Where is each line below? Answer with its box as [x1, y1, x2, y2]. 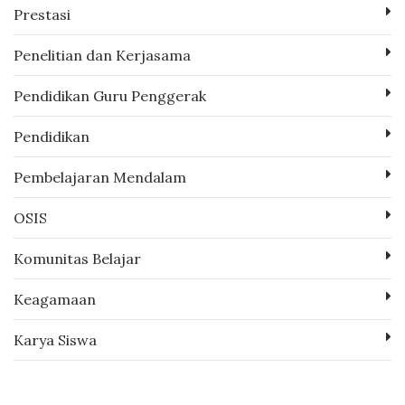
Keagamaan [14, 289, 96, 308]
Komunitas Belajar [14, 249, 141, 268]
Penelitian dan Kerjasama [14, 45, 191, 64]
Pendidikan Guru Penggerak [14, 86, 206, 105]
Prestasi [14, 5, 71, 24]
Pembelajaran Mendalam [14, 167, 186, 186]
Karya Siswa [14, 330, 97, 349]
